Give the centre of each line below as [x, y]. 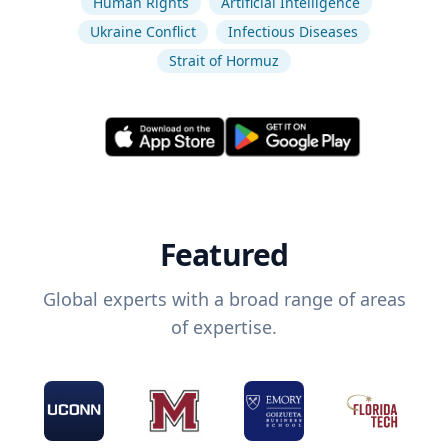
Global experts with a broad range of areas [224, 299]
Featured [224, 255]
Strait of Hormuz [224, 60]
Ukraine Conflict [143, 31]
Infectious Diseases [293, 31]
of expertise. [224, 327]
